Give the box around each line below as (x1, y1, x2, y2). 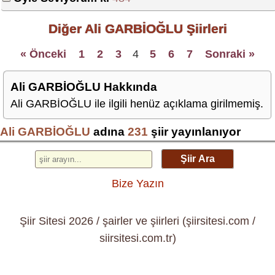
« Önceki (20, 48, 66, 60)
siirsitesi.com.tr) (99, 231, 176, 244)
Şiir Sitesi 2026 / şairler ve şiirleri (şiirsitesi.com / (20, 214, 255, 227)
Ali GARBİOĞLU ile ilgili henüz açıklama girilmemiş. (10, 98, 263, 110)
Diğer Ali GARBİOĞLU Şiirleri (48, 21, 227, 36)
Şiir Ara (180, 153, 215, 164)
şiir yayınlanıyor (148, 125, 241, 138)
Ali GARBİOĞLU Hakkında (10, 80, 157, 93)
